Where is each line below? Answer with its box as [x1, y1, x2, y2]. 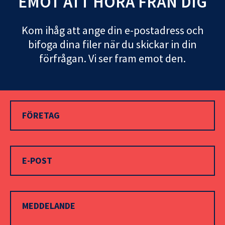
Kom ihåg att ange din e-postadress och [22, 23, 203, 37]
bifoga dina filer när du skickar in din [28, 37, 197, 51]
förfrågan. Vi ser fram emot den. [39, 51, 186, 65]
